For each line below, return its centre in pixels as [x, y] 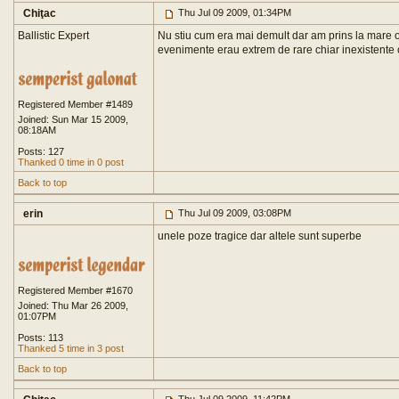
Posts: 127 [41, 151]
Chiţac [40, 13]
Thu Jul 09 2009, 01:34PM [233, 12]
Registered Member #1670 [75, 290]
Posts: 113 [41, 338]
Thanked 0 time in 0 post [71, 162]
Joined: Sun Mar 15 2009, [73, 119]
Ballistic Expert [53, 36]
